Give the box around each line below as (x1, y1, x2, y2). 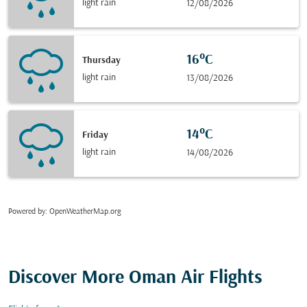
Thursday (82, 55, 121, 66)
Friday (82, 130, 108, 140)
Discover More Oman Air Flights (8, 268, 262, 288)
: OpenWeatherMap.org (45, 208, 121, 216)
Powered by (8, 208, 45, 216)
